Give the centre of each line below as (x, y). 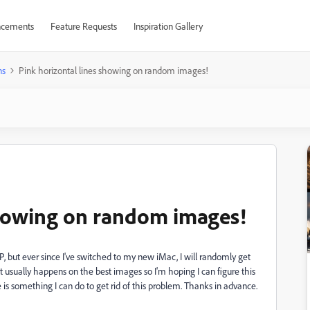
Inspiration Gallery (168, 26)
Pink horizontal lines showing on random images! (113, 70)
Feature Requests (83, 26)
